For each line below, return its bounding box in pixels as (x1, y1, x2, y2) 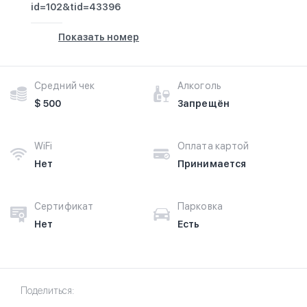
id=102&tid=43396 (31, 1, 121, 12)
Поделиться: (21, 285, 74, 296)
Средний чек (34, 80, 95, 91)
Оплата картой (177, 140, 249, 151)
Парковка (177, 201, 223, 212)
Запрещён (177, 98, 230, 109)
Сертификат (34, 201, 93, 212)
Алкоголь (177, 80, 221, 91)
